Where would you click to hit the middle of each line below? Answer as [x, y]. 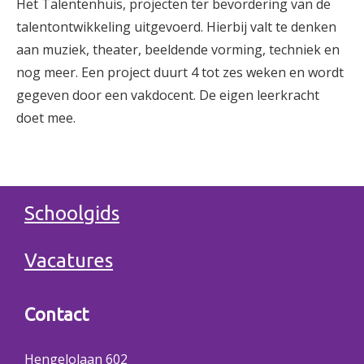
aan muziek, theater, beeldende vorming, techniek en [178, 50]
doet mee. [46, 118]
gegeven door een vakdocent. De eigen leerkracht [168, 95]
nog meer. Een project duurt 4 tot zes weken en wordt [180, 72]
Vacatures [69, 260]
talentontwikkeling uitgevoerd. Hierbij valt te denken [176, 27]
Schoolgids [72, 213]
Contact [56, 314]
